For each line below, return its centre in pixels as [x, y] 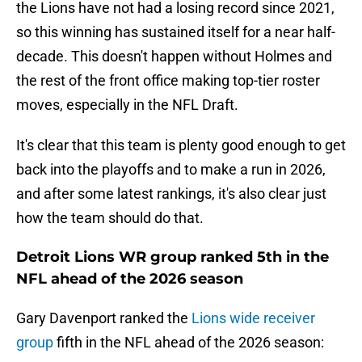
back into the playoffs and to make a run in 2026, [171, 170]
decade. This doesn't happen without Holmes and [174, 57]
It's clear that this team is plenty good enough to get [181, 145]
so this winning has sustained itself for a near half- [176, 32]
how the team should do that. [110, 218]
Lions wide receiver [253, 318]
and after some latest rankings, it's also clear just [171, 194]
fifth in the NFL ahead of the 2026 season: [189, 343]
